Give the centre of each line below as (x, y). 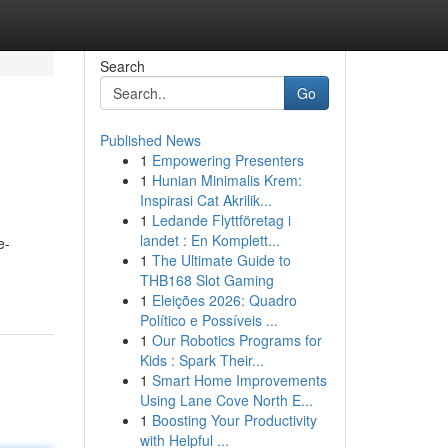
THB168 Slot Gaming (206, 280)
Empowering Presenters (227, 160)
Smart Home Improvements (239, 380)
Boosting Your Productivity (234, 420)
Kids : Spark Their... (201, 360)
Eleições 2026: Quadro (224, 300)
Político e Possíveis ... (208, 320)
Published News (150, 140)
